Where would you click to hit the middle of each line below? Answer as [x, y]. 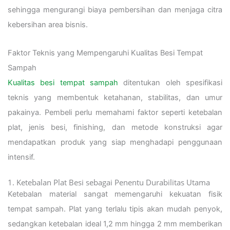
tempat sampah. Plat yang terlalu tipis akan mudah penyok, [115, 209]
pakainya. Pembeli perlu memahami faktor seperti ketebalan [115, 112]
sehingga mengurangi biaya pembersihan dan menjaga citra [115, 10]
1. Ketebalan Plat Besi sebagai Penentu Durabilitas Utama [109, 183]
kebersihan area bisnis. [48, 25]
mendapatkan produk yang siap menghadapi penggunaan [115, 142]
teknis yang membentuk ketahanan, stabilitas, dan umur [115, 97]
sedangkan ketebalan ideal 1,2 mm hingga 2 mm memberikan [115, 224]
